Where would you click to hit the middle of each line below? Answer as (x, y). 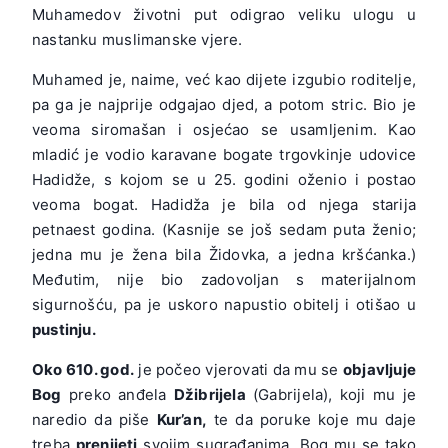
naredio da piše (94, 419)
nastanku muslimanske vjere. (137, 39)
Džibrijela (209, 394)
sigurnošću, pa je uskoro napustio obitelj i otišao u (224, 304)
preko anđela (117, 394)
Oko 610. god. (83, 369)
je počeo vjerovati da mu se (238, 369)
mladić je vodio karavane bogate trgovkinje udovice (224, 154)
